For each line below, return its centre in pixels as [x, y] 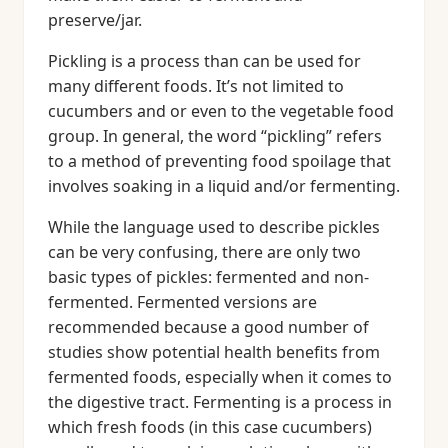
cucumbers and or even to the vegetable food [221, 111]
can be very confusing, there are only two [204, 252]
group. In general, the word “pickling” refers [215, 136]
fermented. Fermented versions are [182, 302]
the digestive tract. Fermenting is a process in [220, 402]
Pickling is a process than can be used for [204, 61]
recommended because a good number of [208, 327]
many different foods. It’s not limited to [196, 86]
